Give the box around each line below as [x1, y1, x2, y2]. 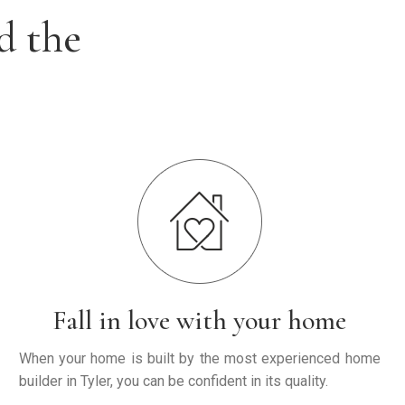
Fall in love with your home [52, 303, 347, 337]
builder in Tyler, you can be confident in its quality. [18, 372, 328, 390]
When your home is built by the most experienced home [18, 349, 381, 367]
